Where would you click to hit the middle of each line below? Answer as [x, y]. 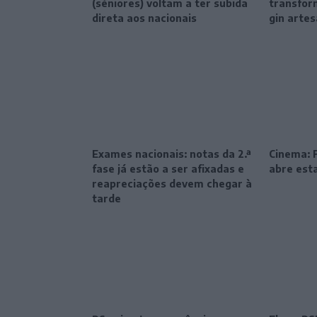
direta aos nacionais [144, 18]
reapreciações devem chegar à [172, 184]
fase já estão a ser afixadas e [168, 169]
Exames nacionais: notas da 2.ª [172, 154]
